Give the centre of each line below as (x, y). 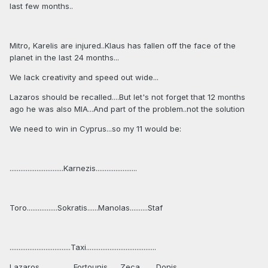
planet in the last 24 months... (64, 58)
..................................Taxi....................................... (83, 247)
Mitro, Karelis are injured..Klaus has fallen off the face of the (123, 46)
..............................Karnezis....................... (73, 168)
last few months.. (41, 6)
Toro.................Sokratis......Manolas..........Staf (86, 208)
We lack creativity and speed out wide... (84, 77)
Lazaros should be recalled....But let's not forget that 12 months (127, 97)
